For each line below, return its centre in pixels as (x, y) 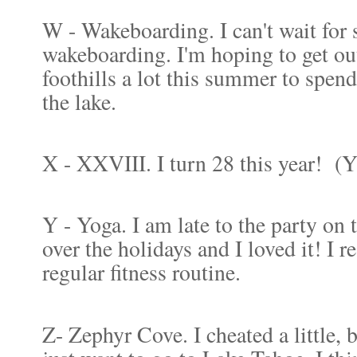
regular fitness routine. (144, 273)
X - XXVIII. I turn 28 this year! (185, 163)
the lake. (79, 101)
